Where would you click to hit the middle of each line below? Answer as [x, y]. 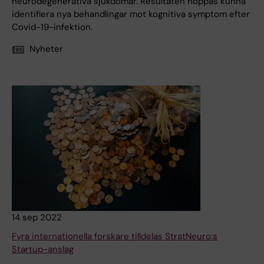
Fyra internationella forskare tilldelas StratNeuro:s [115, 237]
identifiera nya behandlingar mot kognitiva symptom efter [131, 14]
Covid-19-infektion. [52, 27]
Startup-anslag [43, 250]
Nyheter [46, 49]
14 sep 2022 [37, 218]
